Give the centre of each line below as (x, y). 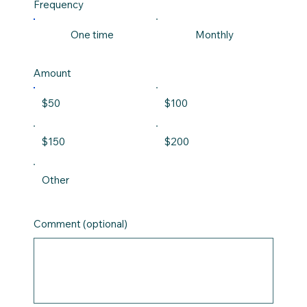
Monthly (215, 34)
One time (92, 34)
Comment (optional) (81, 223)
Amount (52, 73)
